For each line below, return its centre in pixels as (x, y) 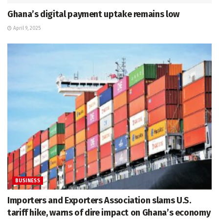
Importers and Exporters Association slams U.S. (99, 200)
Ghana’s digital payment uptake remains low (93, 14)
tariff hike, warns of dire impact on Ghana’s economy (109, 212)
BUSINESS (28, 181)
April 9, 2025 (26, 28)
